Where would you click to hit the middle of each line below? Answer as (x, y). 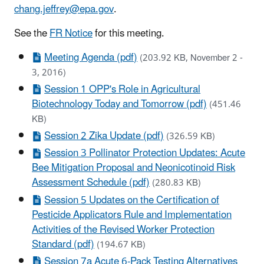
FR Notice (71, 33)
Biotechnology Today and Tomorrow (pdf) (119, 104)
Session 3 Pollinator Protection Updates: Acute (145, 154)
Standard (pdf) (63, 244)
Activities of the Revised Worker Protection (123, 230)
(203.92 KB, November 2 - (192, 58)
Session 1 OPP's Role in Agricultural (123, 89)
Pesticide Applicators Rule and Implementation (132, 215)
